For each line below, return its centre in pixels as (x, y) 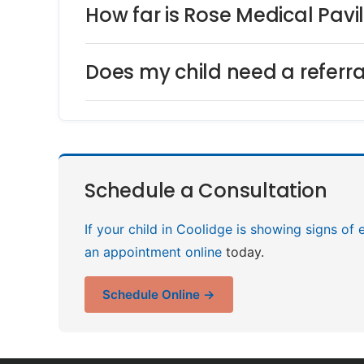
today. (243, 251)
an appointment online (153, 251)
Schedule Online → (159, 294)
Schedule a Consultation (206, 191)
